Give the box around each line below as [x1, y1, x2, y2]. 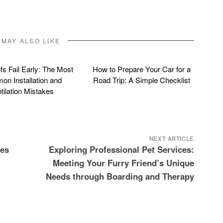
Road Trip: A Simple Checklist [93, 75, 190, 86]
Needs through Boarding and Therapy [45, 170, 194, 183]
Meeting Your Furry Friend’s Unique [52, 157, 194, 169]
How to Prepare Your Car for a [92, 64, 191, 75]
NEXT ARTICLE [149, 134, 194, 143]
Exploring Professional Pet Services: [48, 143, 194, 156]
